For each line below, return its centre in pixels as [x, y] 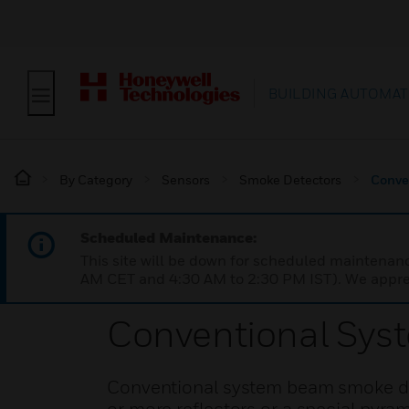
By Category [96, 179]
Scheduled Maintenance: [168, 237]
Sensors [186, 179]
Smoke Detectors [290, 179]
